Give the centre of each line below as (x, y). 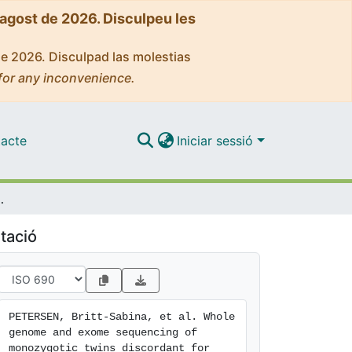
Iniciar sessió (217, 140)
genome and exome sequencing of (103, 332)
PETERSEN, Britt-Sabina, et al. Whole (122, 317)
